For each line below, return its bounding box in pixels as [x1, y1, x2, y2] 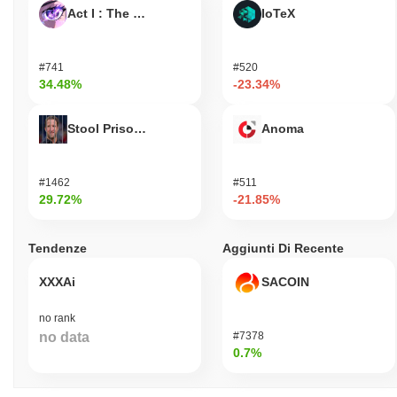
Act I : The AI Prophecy [67, 5, 206, 20]
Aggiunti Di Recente [222, 240, 344, 255]
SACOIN [261, 274, 309, 289]
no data [39, 329, 90, 345]
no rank [39, 311, 75, 324]
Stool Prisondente [67, 121, 176, 136]
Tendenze [28, 240, 87, 255]
